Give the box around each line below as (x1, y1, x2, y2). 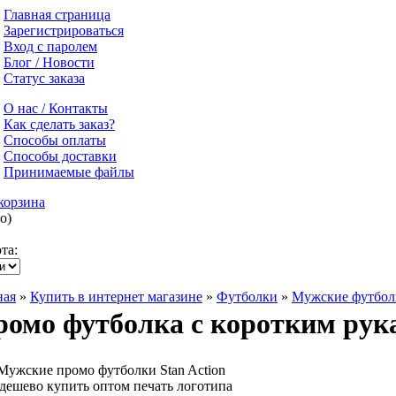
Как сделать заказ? (4, 117, 115, 132)
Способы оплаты (4, 133, 106, 148)
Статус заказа (4, 71, 85, 86)
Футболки (217, 289, 278, 304)
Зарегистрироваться (4, 23, 124, 38)
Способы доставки (4, 148, 117, 164)
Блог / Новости (4, 55, 95, 70)
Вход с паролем (4, 39, 97, 54)
